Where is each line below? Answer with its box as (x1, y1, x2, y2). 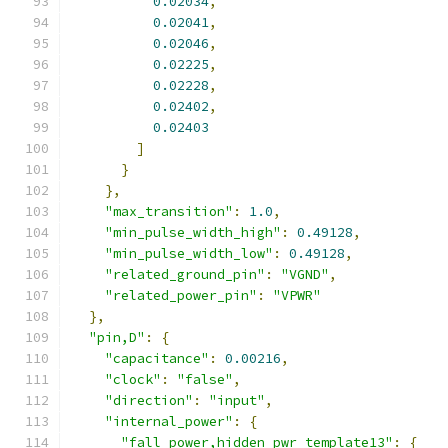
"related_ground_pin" (105, 266, 265, 283)
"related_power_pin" (105, 287, 257, 304)
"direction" (105, 392, 193, 409)
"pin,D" (89, 329, 145, 346)
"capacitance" (105, 350, 209, 367)
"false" (177, 371, 233, 388)
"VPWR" (273, 287, 321, 304)
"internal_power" (105, 413, 233, 430)
